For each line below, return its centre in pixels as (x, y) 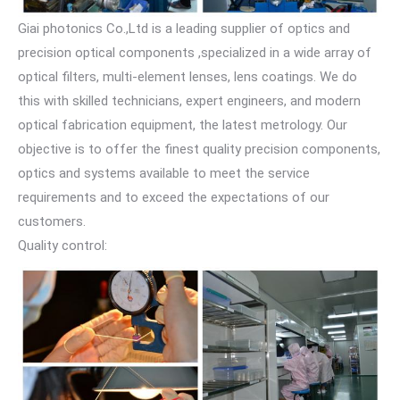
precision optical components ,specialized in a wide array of (195, 52)
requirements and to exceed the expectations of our (174, 197)
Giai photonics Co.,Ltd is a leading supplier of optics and (184, 28)
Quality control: (62, 245)
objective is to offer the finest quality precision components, (199, 149)
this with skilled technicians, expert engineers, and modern (189, 100)
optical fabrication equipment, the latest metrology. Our (183, 125)
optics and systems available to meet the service (164, 173)
